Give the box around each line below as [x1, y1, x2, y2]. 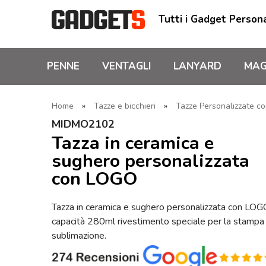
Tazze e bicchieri [94, 100, 156, 112]
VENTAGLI [102, 59, 151, 73]
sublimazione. [52, 229, 106, 242]
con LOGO [52, 166, 137, 191]
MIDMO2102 [52, 117, 115, 131]
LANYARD [173, 59, 221, 73]
